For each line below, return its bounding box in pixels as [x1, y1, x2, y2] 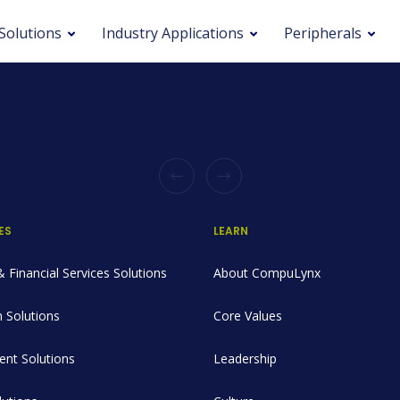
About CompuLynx [213, 264, 321, 281]
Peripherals [284, 23, 362, 43]
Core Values [213, 307, 282, 324]
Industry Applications [102, 23, 244, 43]
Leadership [213, 350, 277, 367]
